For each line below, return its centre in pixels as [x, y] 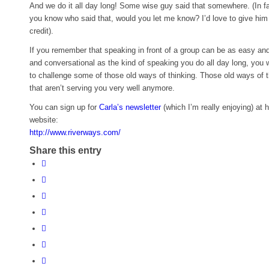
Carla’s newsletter [130, 107]
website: [44, 119]
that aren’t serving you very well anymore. [102, 88]
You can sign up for [64, 107]
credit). [41, 31]
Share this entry [65, 150]
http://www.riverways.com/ [75, 132]
